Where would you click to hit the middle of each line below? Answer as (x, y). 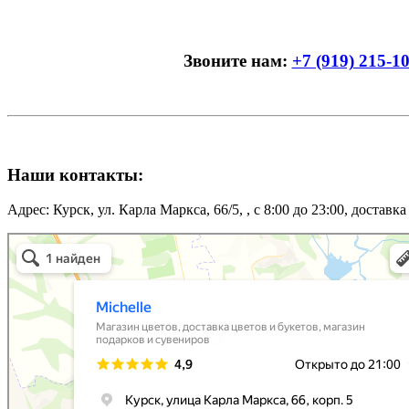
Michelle (26, 240)
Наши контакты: (75, 174)
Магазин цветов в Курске (65, 252)
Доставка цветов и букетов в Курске (90, 265)
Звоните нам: (237, 60)
